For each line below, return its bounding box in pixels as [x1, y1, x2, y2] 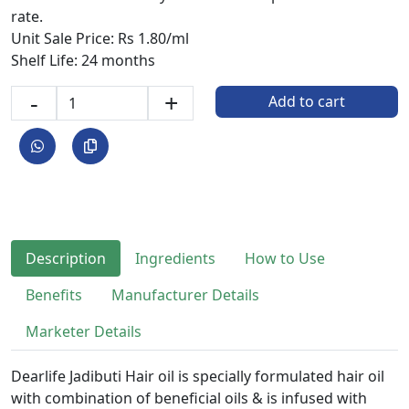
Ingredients [135, 247, 215, 268]
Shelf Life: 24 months [11, 49, 155, 70]
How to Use [245, 247, 325, 268]
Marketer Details [26, 320, 142, 341]
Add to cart [268, 91, 345, 112]
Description [26, 247, 106, 268]
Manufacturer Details [111, 284, 259, 305]
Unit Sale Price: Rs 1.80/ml [11, 27, 189, 48]
